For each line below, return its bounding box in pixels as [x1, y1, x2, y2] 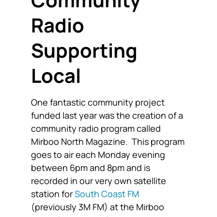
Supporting [31, 36, 138, 63]
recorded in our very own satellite [31, 174, 166, 186]
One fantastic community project [31, 96, 165, 108]
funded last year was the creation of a [31, 109, 183, 121]
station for [31, 187, 75, 200]
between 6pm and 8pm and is [31, 161, 150, 173]
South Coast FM [75, 187, 139, 200]
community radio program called [31, 122, 161, 134]
